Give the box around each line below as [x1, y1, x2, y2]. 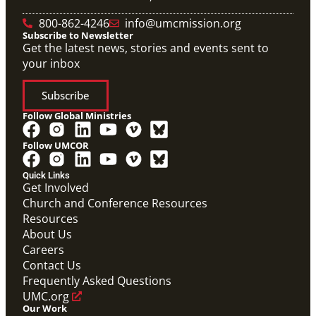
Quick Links [23, 170, 70, 181]
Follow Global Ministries [23, 109, 131, 123]
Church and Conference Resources [23, 195, 207, 212]
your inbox [23, 56, 80, 72]
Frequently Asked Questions [23, 273, 171, 289]
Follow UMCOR [23, 139, 89, 152]
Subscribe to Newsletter [23, 29, 133, 42]
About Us [23, 226, 72, 243]
